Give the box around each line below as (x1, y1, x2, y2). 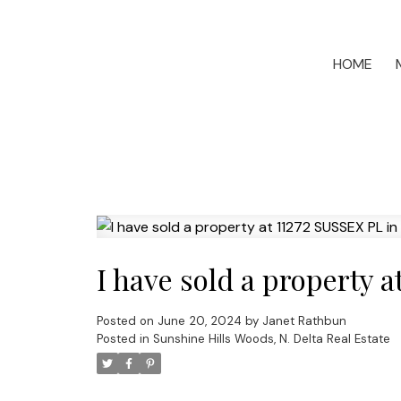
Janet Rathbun (261, 313, 346, 329)
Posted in (96, 331, 149, 347)
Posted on (96, 313, 158, 329)
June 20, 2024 (157, 313, 242, 329)
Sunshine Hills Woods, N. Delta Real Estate (152, 331, 390, 347)
